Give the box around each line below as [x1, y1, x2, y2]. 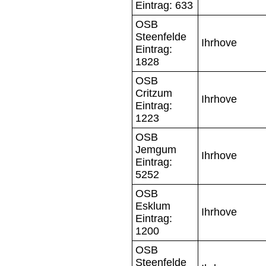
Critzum [135, 87, 172, 99]
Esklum [135, 199, 170, 212]
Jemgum [135, 143, 176, 156]
